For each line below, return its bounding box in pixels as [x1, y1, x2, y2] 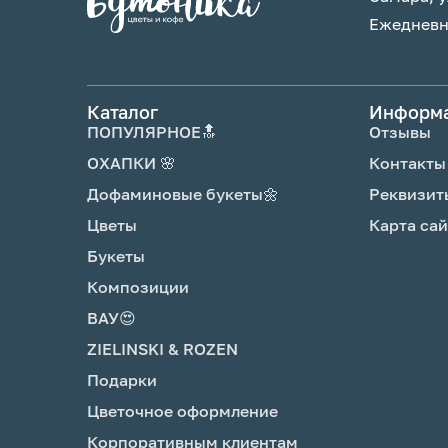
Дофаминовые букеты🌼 [87, 184, 279, 204]
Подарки [87, 370, 157, 390]
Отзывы [369, 122, 432, 142]
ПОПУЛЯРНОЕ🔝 [87, 122, 217, 142]
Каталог [87, 101, 158, 123]
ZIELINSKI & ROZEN [87, 339, 238, 359]
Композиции [87, 277, 189, 297]
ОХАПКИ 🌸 [87, 153, 176, 173]
